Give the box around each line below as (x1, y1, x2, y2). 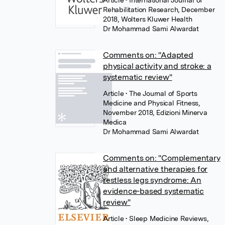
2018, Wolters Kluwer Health (103, 15, 192, 23)
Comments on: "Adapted (103, 50, 193, 60)
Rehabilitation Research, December (103, 6, 215, 14)
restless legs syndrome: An (103, 175, 201, 185)
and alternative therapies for (103, 164, 208, 174)
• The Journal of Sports (126, 89, 197, 97)
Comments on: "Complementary (103, 153, 220, 163)
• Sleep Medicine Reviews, (126, 214, 208, 222)
